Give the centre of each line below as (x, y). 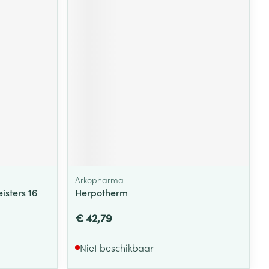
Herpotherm (102, 192)
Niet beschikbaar (117, 247)
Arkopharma (100, 179)
